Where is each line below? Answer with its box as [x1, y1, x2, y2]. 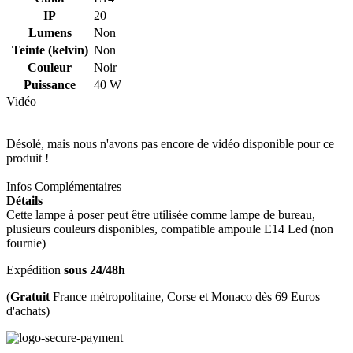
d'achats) [6, 303, 50, 318]
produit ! [6, 150, 49, 165]
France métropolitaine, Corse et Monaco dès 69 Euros [50, 289, 320, 303]
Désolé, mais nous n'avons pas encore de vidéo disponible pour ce [6, 136, 334, 150]
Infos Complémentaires [6, 179, 121, 193]
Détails [6, 193, 43, 207]
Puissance [24, 77, 76, 91]
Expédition [6, 262, 64, 277]
